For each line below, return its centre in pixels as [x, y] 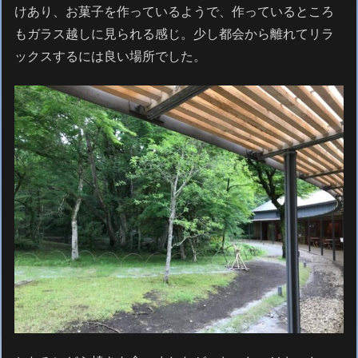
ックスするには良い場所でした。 [111, 56]
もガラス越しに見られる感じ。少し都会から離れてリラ [175, 34]
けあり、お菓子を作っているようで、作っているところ [175, 11]
